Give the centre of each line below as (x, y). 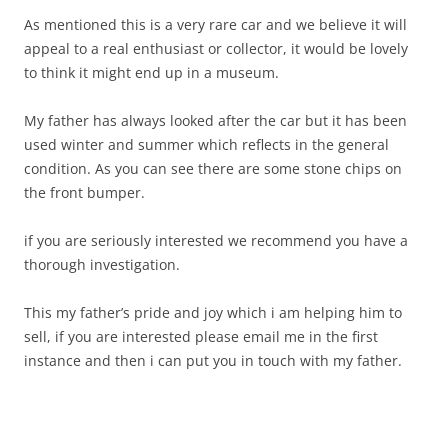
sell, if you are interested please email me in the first (201, 336)
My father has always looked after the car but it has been (215, 120)
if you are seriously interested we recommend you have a (216, 240)
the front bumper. (84, 192)
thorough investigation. (102, 264)
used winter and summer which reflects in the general (206, 144)
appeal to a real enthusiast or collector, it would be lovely (216, 48)
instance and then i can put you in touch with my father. (213, 360)
